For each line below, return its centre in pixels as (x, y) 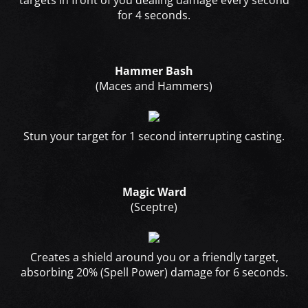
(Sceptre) (154, 207)
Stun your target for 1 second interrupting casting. (154, 136)
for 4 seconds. (154, 15)
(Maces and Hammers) (154, 86)
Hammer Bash (154, 71)
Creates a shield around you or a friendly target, (154, 257)
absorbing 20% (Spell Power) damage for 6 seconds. (154, 273)
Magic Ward (154, 192)
